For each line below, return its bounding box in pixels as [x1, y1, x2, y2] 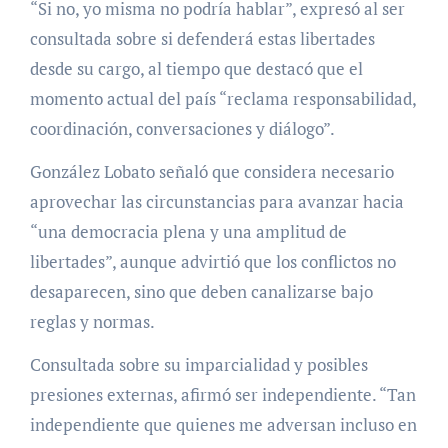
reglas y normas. [29, 309, 155, 333]
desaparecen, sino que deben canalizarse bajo [29, 279, 373, 303]
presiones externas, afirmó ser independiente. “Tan [29, 382, 416, 406]
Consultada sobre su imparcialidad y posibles [29, 352, 368, 376]
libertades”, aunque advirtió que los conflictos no [29, 249, 396, 273]
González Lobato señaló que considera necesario [29, 159, 394, 183]
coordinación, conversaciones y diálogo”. [29, 116, 335, 140]
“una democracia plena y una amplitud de [29, 219, 347, 243]
